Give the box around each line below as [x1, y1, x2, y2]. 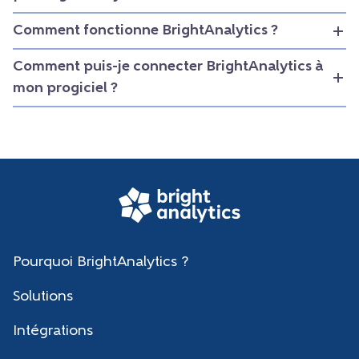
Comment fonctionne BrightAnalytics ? [13, 23, 278, 39]
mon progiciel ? [13, 81, 118, 97]
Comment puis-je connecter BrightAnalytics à [13, 59, 323, 75]
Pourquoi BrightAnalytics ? [13, 254, 188, 270]
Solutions [13, 288, 73, 305]
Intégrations [13, 323, 93, 339]
